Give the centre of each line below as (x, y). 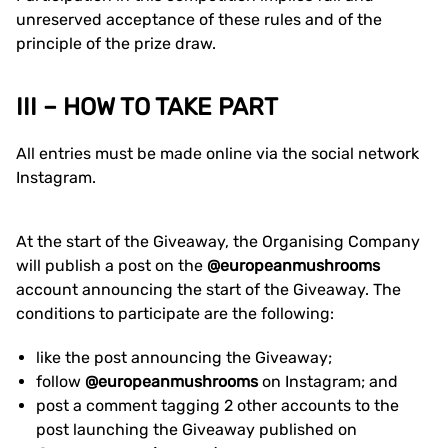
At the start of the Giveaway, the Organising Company (218, 241)
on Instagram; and (330, 381)
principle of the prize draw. (116, 43)
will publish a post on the (111, 265)
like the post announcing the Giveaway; (184, 357)
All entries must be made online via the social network (217, 153)
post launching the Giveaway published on (196, 429)
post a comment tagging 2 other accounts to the (217, 405)
